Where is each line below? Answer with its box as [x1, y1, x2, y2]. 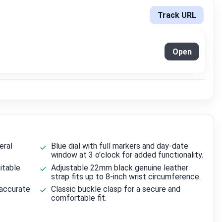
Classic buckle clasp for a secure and [51, 184, 181, 194]
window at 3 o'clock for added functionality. [51, 150, 204, 160]
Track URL [157, 10, 196, 20]
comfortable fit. [51, 193, 107, 203]
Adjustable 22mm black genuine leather [51, 163, 189, 172]
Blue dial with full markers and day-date [51, 141, 189, 151]
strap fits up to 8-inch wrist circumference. [51, 171, 201, 181]
